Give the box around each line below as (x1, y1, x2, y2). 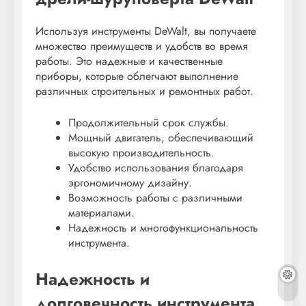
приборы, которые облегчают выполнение (36, 68, 238, 85)
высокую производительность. (68, 145, 214, 161)
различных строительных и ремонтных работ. (36, 83, 253, 100)
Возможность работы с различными (68, 190, 242, 206)
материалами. (68, 205, 135, 221)
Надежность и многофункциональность (68, 220, 258, 236)
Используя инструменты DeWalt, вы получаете (36, 23, 256, 40)
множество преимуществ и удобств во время (36, 38, 248, 55)
